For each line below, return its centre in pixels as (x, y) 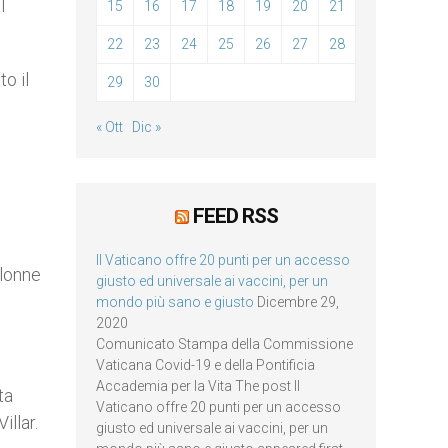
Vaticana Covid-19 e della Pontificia (205, 365)
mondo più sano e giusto (175, 302)
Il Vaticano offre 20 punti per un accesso (223, 260)
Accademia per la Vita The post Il (198, 386)
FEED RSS (235, 216)
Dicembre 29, (298, 302)
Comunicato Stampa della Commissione (224, 344)
